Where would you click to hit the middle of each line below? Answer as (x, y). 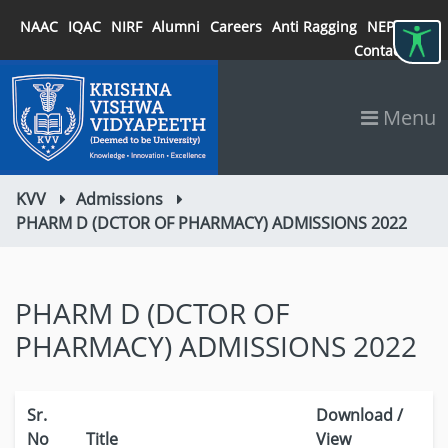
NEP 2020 (398, 26)
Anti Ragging (314, 26)
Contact (379, 50)
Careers (236, 26)
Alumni (176, 26)
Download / (359, 415)
